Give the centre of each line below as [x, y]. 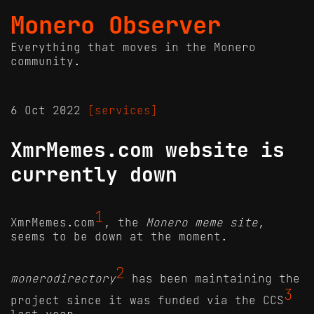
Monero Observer [116, 25]
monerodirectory [63, 279]
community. [46, 61]
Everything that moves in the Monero [133, 47]
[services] [123, 110]
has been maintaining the [212, 279]
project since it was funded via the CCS [147, 300]
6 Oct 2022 [49, 110]
